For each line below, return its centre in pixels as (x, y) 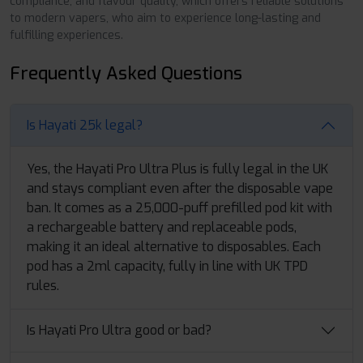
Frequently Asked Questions (126, 73)
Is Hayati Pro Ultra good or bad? (119, 331)
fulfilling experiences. (66, 35)
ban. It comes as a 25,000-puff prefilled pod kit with (179, 207)
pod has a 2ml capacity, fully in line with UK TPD (167, 266)
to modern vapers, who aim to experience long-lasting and (165, 18)
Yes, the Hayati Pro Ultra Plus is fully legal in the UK (177, 169)
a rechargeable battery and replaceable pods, (162, 227)
